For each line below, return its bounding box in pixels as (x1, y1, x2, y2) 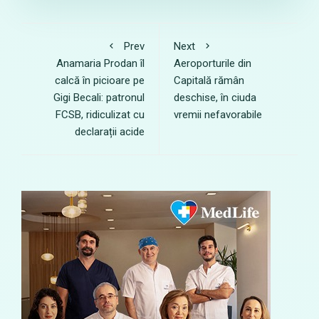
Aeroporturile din (174, 57, 251, 70)
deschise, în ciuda (174, 91, 256, 104)
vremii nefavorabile (174, 108, 262, 121)
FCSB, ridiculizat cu (56, 108, 145, 121)
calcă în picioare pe (55, 74, 145, 87)
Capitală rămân (174, 74, 244, 87)
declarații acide (75, 125, 145, 138)
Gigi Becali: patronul (53, 91, 145, 104)
